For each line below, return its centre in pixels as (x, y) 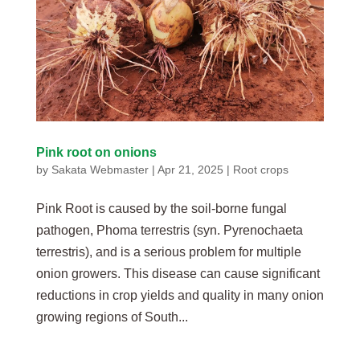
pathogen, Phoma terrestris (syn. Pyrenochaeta (169, 230)
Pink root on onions (96, 152)
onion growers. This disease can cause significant (178, 273)
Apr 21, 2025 (190, 169)
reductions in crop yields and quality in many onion (180, 295)
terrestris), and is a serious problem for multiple (168, 252)
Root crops (260, 169)
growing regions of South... (112, 317)
